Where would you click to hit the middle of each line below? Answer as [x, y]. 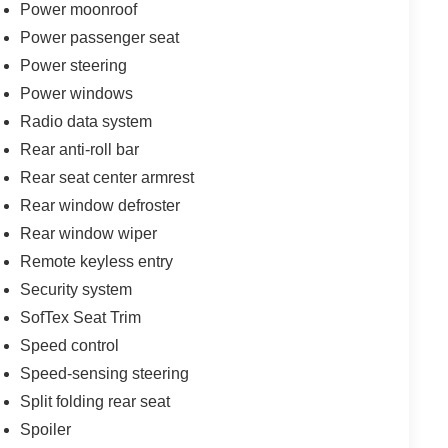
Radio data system [86, 121]
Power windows [77, 93]
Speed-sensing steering [105, 373]
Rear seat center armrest [107, 177]
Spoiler [46, 429]
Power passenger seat [100, 37]
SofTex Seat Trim [81, 317]
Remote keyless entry [97, 261]
